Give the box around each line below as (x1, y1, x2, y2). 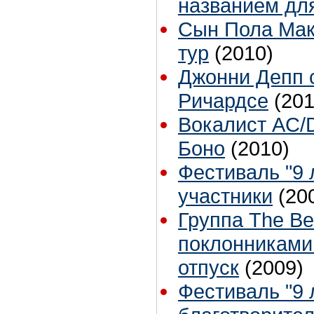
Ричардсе (178, 89, 268, 113)
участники (178, 184, 273, 208)
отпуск (178, 256, 239, 280)
